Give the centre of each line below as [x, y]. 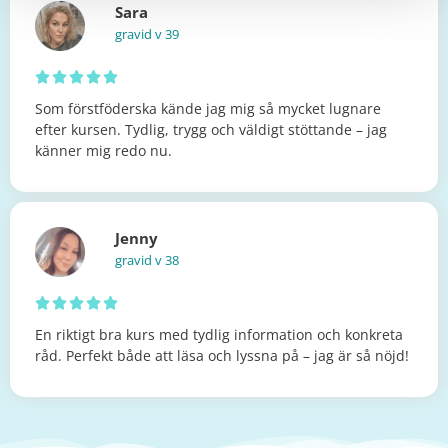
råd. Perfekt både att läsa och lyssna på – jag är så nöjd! [222, 356]
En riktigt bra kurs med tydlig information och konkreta [219, 335]
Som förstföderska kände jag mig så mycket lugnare [208, 108]
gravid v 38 [147, 261]
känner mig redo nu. [103, 150]
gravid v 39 [147, 34]
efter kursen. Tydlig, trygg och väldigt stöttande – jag [211, 129]
